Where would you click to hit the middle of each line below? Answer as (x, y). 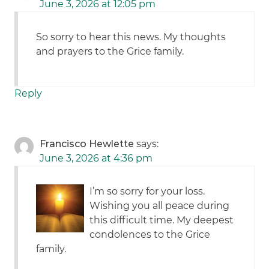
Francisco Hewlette (87, 144)
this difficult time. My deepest (162, 220)
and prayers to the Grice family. (110, 52)
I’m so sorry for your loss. (147, 192)
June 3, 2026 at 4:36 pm (96, 159)
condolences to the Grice (150, 235)
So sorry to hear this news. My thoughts (131, 37)
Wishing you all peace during (160, 206)
